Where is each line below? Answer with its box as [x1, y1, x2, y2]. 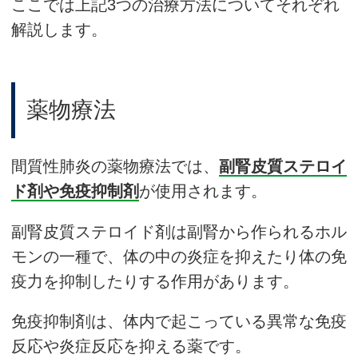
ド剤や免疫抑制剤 [11, 181, 139, 200]
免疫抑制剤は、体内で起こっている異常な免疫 [11, 312, 347, 331]
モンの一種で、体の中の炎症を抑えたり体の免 [11, 247, 347, 265]
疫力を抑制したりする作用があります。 [11, 272, 299, 290]
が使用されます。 [139, 181, 267, 200]
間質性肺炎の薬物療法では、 [11, 157, 219, 175]
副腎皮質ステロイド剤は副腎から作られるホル [11, 222, 347, 241]
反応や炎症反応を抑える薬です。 [11, 337, 251, 356]
